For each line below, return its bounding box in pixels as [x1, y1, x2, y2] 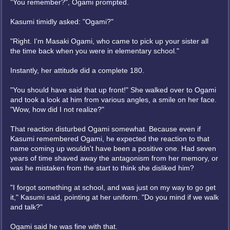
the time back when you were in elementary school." [10, 47, 179, 55]
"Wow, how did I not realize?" [10, 105, 104, 113]
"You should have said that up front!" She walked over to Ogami [10, 86, 216, 94]
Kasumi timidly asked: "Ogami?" [10, 17, 113, 26]
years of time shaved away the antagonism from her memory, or [10, 154, 218, 162]
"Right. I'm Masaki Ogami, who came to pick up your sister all [10, 37, 208, 45]
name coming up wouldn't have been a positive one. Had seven [10, 144, 216, 152]
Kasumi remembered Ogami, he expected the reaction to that [10, 135, 209, 143]
